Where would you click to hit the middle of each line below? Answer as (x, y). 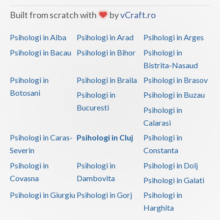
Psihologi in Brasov (175, 80)
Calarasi (157, 122)
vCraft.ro (138, 15)
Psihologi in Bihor (106, 52)
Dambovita (96, 178)
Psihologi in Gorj (104, 195)
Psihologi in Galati (174, 180)
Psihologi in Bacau (41, 52)
